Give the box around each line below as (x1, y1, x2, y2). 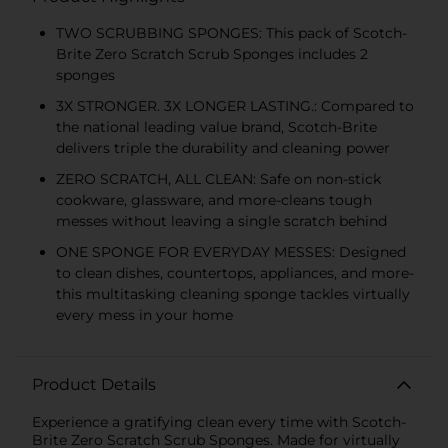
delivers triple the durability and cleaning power (56, 138, 390, 157)
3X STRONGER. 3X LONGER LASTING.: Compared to (56, 96, 414, 115)
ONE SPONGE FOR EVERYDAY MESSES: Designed (56, 242, 406, 261)
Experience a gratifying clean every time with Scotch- (32, 412, 406, 431)
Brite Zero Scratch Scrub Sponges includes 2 (56, 44, 368, 63)
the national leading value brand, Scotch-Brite (56, 117, 377, 136)
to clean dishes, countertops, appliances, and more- (56, 263, 414, 282)
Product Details (32, 374, 156, 394)
